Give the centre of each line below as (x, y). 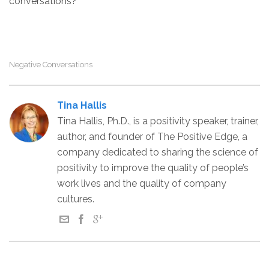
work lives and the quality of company (142, 184)
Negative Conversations (51, 65)
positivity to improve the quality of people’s (153, 168)
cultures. (76, 199)
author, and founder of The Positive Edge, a (152, 137)
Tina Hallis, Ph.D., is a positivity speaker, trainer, (158, 121)
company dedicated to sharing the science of (158, 153)
